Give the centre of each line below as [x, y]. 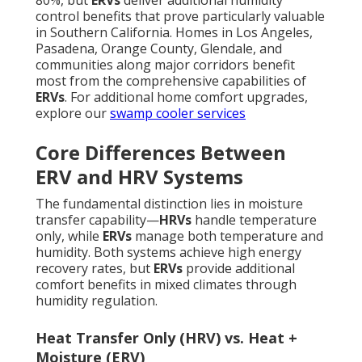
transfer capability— [97, 220]
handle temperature [254, 220]
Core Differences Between [161, 153]
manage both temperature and [227, 236]
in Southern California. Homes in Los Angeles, [174, 33]
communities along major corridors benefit [165, 65]
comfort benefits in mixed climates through [166, 285]
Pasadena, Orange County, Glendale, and [159, 49]
